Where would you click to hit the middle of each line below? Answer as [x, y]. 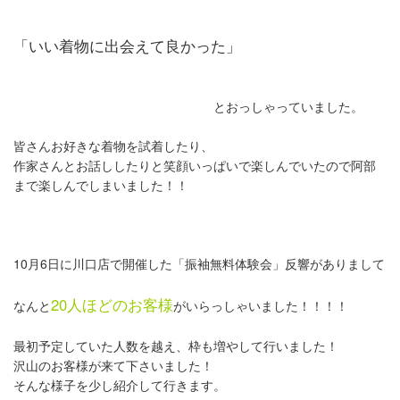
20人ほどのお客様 [112, 304]
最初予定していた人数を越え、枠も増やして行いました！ [176, 346]
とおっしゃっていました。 [188, 106]
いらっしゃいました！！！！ [267, 305]
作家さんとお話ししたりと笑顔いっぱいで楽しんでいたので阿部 [195, 165]
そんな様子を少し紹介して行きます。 [120, 385]
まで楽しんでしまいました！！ [101, 185]
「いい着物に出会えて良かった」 [127, 46]
